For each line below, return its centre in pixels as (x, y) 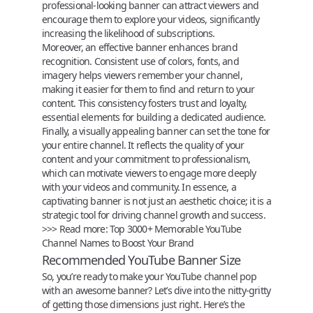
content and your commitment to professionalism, (146, 159)
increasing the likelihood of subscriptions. (129, 33)
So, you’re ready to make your (104, 276)
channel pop (229, 276)
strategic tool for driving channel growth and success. (154, 214)
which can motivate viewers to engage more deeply (149, 173)
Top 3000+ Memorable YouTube (176, 228)
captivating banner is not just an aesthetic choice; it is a (156, 201)
